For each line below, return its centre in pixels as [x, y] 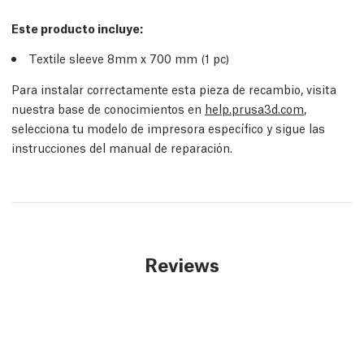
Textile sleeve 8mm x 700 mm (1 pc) [129, 58]
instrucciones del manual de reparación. [122, 147]
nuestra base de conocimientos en [108, 108]
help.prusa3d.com [254, 108]
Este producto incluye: [77, 28]
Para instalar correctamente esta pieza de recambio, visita [174, 89]
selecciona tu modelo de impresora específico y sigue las [168, 128]
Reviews [182, 264]
